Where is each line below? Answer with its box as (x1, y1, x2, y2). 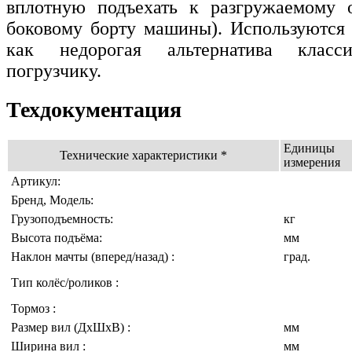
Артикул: (11, 174, 60, 188)
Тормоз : (11, 301, 56, 315)
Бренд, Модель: (11, 192, 93, 207)
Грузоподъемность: (11, 211, 113, 225)
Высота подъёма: (11, 230, 102, 244)
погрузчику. (6, 60, 101, 81)
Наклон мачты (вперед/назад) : (11, 249, 174, 263)
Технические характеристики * (60, 148, 227, 162)
